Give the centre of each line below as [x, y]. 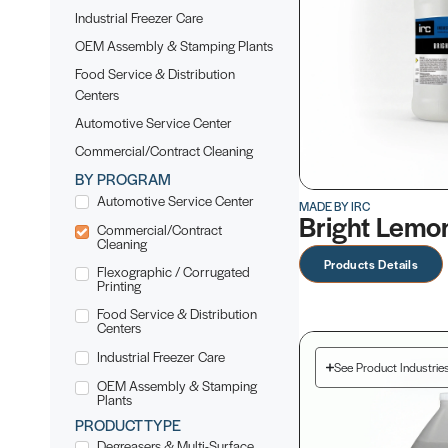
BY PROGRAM [123, 178]
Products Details [371, 264]
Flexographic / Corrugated [173, 271]
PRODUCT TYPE [128, 424]
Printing [119, 285]
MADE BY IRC [334, 206]
